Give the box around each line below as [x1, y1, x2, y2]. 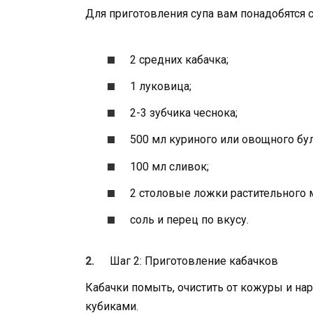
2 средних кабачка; [130, 52, 229, 66]
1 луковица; [130, 80, 192, 94]
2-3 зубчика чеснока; [130, 106, 238, 120]
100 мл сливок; [130, 159, 210, 173]
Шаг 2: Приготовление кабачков [110, 254, 279, 268]
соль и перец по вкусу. [130, 212, 249, 226]
